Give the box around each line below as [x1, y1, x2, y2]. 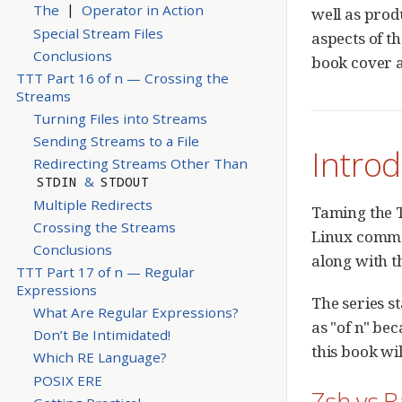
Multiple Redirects [32, 196, 153, 214]
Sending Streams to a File [32, 131, 199, 150]
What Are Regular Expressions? [32, 303, 239, 322]
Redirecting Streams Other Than [32, 154, 248, 173]
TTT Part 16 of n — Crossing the [15, 68, 229, 87]
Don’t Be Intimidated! [32, 326, 170, 345]
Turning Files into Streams [32, 109, 207, 127]
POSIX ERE [32, 371, 102, 389]
